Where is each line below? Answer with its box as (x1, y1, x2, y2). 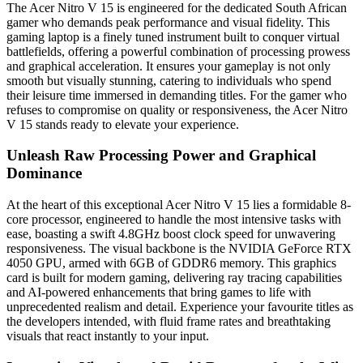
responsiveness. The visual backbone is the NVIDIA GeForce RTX (6, 241, 352, 256)
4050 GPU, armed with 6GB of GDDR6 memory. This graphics (6, 256, 336, 271)
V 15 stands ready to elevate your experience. (6, 117, 239, 131)
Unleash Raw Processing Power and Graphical (6, 147, 316, 164)
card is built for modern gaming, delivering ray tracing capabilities (6, 271, 342, 285)
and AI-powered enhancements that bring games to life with (6, 285, 311, 300)
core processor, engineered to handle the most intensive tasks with (6, 212, 341, 227)
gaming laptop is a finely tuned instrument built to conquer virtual (6, 29, 340, 44)
